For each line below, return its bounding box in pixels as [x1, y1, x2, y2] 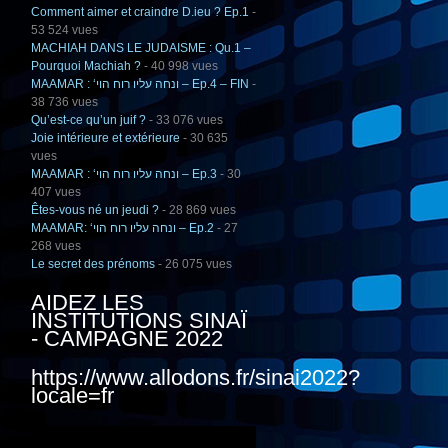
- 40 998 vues [141, 59, 218, 74]
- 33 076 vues [146, 113, 223, 128]
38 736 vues [31, 95, 98, 110]
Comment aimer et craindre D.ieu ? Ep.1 [31, 5, 249, 20]
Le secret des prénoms [31, 257, 155, 272]
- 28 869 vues [159, 203, 236, 218]
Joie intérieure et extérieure [31, 131, 180, 146]
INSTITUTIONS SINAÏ [31, 308, 247, 334]
